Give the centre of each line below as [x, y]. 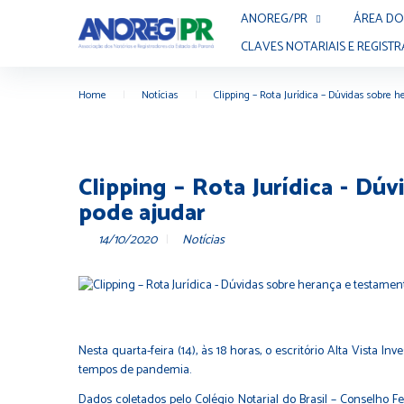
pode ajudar [142, 213]
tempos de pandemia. [135, 370]
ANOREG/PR [274, 19]
